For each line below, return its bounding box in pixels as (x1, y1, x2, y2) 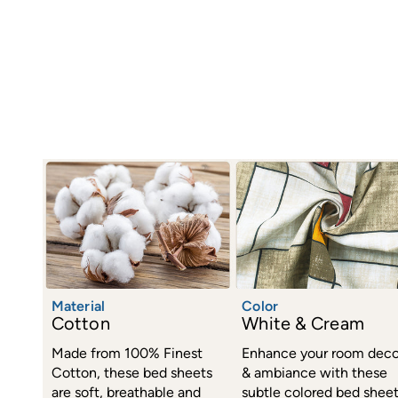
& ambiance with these (242, 364, 388, 382)
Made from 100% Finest (52, 345, 203, 362)
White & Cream (242, 313, 364, 335)
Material (52, 298, 105, 315)
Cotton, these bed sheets (52, 364, 212, 382)
